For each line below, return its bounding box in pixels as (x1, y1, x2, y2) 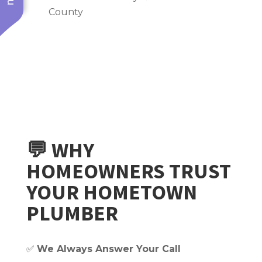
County (49, 6, 84, 18)
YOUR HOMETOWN (26, 178, 197, 205)
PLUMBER (26, 199, 118, 226)
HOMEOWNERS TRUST (26, 157, 231, 184)
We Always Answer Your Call (36, 243, 181, 254)
